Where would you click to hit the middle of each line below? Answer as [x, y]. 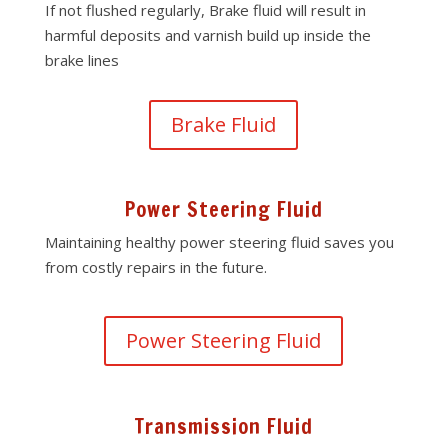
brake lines [83, 60]
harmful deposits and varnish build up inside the [207, 35]
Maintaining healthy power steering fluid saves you [219, 242]
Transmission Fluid [223, 426]
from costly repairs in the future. [155, 267]
